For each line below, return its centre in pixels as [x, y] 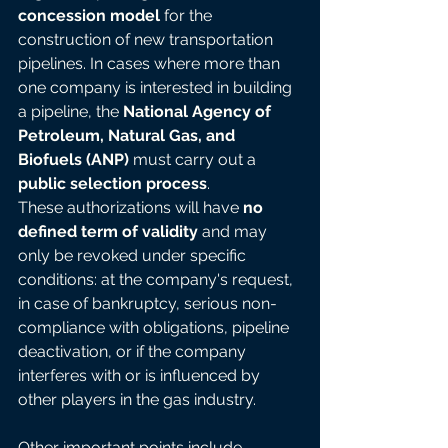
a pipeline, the [70, 112]
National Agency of [199, 112]
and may [234, 232]
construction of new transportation [147, 40]
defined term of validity [108, 232]
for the [188, 16]
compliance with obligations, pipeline [155, 328]
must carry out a [194, 160]
